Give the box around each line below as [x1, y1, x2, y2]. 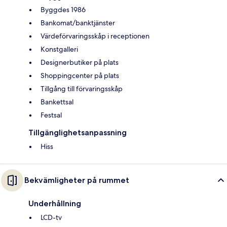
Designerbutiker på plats [41, 58, 119, 67]
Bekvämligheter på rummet [24, 175, 129, 185]
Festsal [41, 110, 62, 120]
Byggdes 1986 [41, 5, 86, 15]
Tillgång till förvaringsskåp [41, 84, 123, 94]
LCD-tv [41, 213, 62, 222]
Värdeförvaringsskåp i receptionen [41, 31, 149, 41]
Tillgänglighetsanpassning [28, 128, 127, 138]
